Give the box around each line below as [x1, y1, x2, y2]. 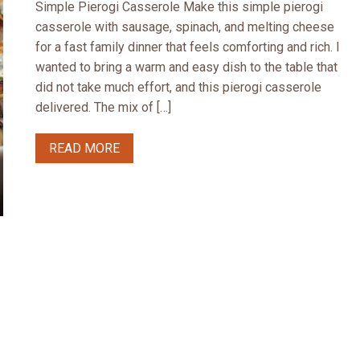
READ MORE [49, 141, 120, 156]
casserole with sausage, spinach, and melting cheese [35, 19, 334, 35]
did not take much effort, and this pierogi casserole [35, 80, 321, 95]
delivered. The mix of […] [35, 100, 171, 115]
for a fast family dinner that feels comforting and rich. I [35, 39, 340, 55]
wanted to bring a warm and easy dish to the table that [35, 59, 337, 75]
